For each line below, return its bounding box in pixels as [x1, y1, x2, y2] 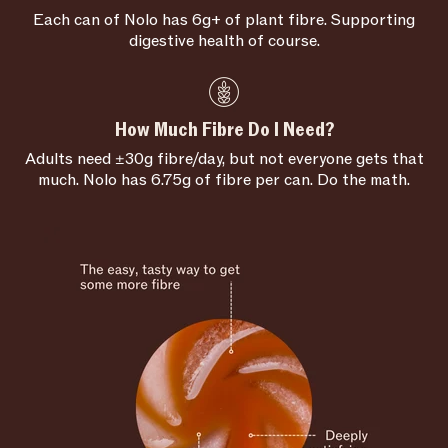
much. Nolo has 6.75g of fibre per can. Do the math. [38, 168, 410, 191]
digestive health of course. [128, 29, 320, 52]
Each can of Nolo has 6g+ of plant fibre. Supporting [33, 8, 415, 31]
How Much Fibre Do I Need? [114, 116, 334, 143]
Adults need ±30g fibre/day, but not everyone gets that [24, 147, 424, 170]
